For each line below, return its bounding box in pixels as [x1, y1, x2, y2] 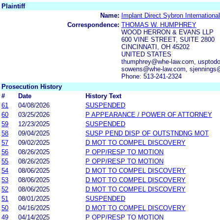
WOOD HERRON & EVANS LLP [121, 28, 214, 36]
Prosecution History [1, 82, 62, 90]
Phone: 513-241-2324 [121, 72, 182, 80]
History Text [85, 92, 121, 100]
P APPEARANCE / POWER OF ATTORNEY [85, 110, 212, 118]
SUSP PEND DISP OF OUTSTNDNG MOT [85, 129, 209, 137]
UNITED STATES [121, 50, 171, 58]
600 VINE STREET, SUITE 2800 [121, 35, 215, 43]
